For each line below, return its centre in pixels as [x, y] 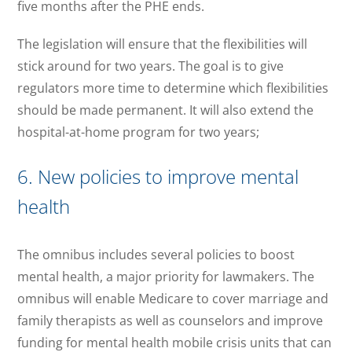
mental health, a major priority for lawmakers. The [166, 277]
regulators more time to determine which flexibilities [173, 88]
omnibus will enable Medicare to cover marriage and [173, 299]
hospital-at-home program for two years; [139, 132]
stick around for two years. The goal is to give [151, 66]
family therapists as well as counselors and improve [170, 321]
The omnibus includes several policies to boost [156, 255]
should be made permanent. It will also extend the [166, 110]
